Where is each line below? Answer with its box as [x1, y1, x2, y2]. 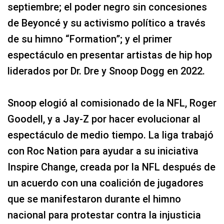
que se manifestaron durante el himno [7, 193, 181, 205]
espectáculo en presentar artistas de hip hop [7, 49, 212, 61]
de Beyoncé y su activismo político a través [7, 17, 205, 29]
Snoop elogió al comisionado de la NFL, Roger [7, 97, 216, 109]
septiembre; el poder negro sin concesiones [7, 1, 207, 13]
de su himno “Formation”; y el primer [7, 33, 172, 45]
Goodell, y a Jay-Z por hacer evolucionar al [7, 113, 200, 125]
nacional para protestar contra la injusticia [7, 209, 201, 221]
